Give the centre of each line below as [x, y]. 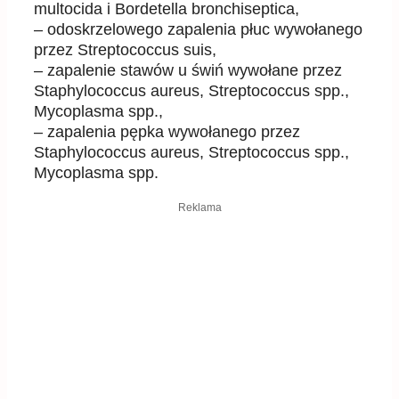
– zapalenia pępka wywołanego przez [167, 132]
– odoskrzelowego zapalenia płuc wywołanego [198, 30]
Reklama [199, 208]
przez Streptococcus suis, [125, 50]
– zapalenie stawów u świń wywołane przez [188, 71]
